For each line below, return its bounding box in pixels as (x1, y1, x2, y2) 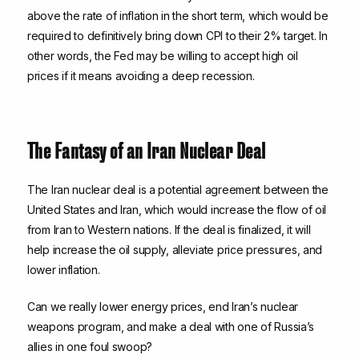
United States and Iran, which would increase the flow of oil (27, 203, 327, 217)
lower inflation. (27, 263, 100, 277)
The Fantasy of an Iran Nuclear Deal (27, 135, 266, 163)
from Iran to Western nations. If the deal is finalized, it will (27, 223, 311, 237)
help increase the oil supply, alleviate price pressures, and (27, 243, 323, 257)
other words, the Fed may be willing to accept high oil (27, 49, 298, 63)
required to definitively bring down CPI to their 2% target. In (27, 29, 328, 43)
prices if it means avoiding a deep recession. (27, 69, 255, 83)
